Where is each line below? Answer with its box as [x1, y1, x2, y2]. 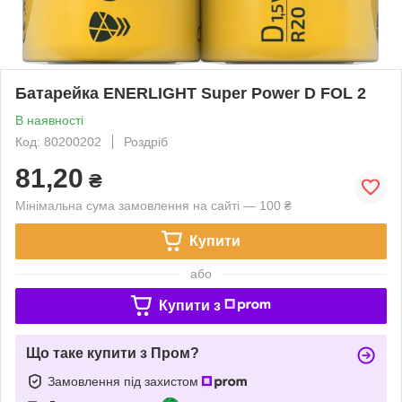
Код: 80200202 [15, 134, 101, 149]
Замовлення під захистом [48, 373, 202, 389]
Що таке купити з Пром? [26, 345, 199, 361]
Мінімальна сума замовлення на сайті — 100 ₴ [15, 197, 292, 213]
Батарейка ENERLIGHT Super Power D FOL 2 [15, 83, 366, 102]
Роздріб [124, 134, 168, 149]
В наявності [15, 112, 83, 127]
